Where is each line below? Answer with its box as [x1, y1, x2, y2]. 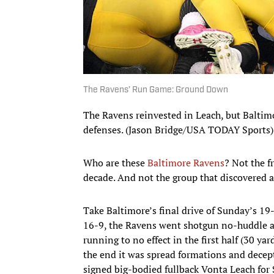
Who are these [83, 155, 147, 169]
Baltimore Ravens [147, 155, 224, 169]
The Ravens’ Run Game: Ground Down [83, 85, 228, 95]
